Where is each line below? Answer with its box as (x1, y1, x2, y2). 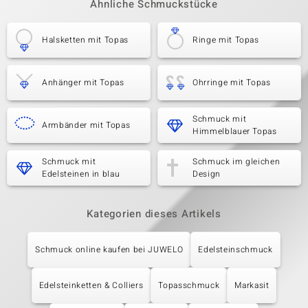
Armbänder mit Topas (42, 119, 131, 131)
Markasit (234, 279, 269, 291)
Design (192, 168, 221, 180)
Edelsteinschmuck (198, 243, 273, 256)
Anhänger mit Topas (42, 76, 124, 89)
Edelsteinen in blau (42, 168, 120, 180)
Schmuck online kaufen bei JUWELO (35, 243, 184, 256)
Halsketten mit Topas (42, 34, 129, 46)
